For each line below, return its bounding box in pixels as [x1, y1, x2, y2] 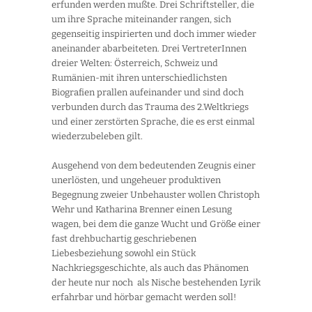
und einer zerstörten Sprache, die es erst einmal [52, 116, 255, 127]
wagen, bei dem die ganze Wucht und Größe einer [52, 219, 260, 230]
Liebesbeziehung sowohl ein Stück [52, 248, 196, 259]
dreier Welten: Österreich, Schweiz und [52, 58, 218, 69]
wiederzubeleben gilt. [52, 131, 143, 142]
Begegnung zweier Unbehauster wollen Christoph [52, 189, 260, 201]
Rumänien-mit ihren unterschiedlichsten [52, 72, 227, 84]
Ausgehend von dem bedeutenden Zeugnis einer [52, 160, 256, 171]
